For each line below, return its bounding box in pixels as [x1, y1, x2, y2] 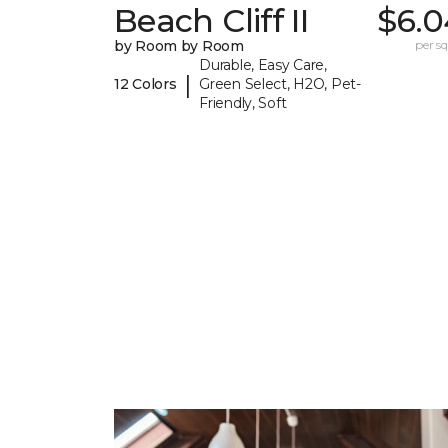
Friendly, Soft [199, 94, 287, 113]
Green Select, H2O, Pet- [199, 75, 361, 94]
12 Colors [114, 75, 177, 94]
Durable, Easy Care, [199, 56, 327, 75]
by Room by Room [114, 37, 244, 56]
